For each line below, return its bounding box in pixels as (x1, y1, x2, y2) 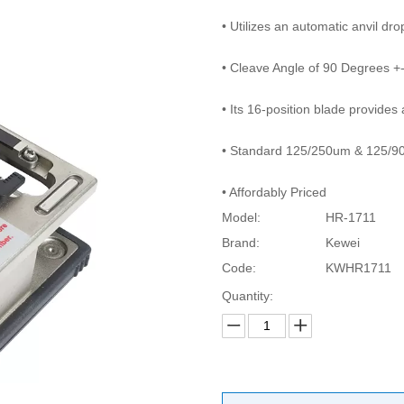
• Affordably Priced (221, 184, 326, 199)
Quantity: (221, 288, 273, 303)
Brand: (221, 234, 260, 250)
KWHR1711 (325, 260, 391, 275)
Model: (221, 209, 261, 225)
